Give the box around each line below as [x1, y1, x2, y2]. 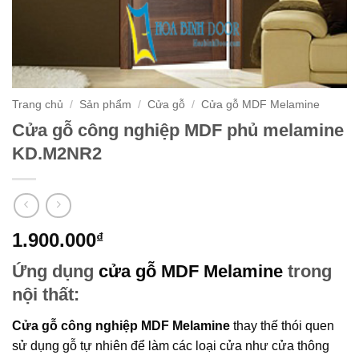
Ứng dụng [12, 261, 99, 282]
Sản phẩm [79, 99, 132, 111]
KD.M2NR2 [12, 143, 102, 163]
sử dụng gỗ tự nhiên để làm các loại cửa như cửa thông [12, 338, 329, 353]
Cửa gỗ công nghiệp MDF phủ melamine [12, 119, 344, 140]
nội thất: [12, 284, 79, 305]
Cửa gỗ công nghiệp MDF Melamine [12, 318, 230, 333]
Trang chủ [12, 99, 63, 111]
